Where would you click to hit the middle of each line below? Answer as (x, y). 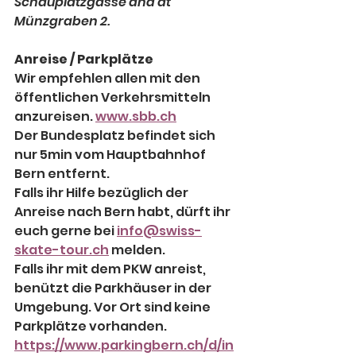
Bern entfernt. (62, 174)
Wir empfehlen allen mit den (108, 79)
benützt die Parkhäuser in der (114, 288)
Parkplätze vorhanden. (92, 327)
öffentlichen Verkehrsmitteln (114, 98)
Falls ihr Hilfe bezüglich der (103, 193)
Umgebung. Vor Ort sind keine (114, 308)
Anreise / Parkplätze (84, 60)
